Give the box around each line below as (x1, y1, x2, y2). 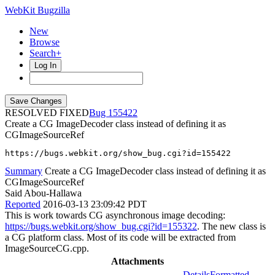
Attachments (111, 256, 164, 266)
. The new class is (197, 221, 266, 231)
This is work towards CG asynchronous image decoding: (5, 210, 225, 220)
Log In (34, 61, 56, 70)
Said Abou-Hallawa (5, 188, 82, 198)
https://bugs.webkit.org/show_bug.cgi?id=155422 (5, 149, 231, 158)
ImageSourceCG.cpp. (5, 243, 89, 254)
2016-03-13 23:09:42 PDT (43, 199, 147, 209)
